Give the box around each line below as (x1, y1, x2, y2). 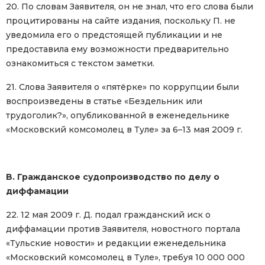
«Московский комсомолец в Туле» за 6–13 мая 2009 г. (6, 124, 243, 135)
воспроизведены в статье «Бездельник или (6, 96, 202, 107)
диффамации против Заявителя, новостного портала (6, 224, 240, 235)
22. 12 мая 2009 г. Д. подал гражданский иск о (6, 209, 211, 221)
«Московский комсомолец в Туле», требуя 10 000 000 (6, 252, 245, 263)
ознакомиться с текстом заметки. (6, 58, 154, 69)
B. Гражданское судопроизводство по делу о (6, 172, 219, 183)
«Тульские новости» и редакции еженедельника (6, 238, 226, 249)
